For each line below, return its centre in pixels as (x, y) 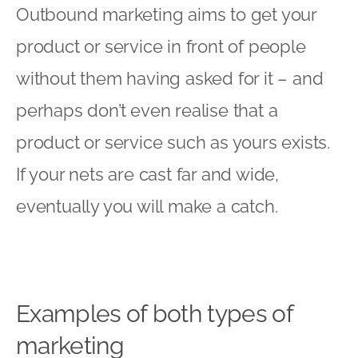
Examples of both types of (155, 313)
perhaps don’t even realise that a (147, 110)
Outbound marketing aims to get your (166, 14)
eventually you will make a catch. (147, 206)
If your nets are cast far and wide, (147, 174)
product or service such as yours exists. (173, 142)
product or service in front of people (161, 46)
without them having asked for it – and (170, 78)
